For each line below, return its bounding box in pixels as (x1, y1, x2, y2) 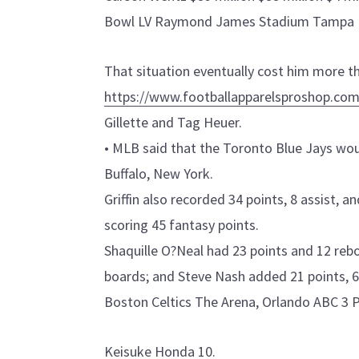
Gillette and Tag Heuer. (104, 112, 242, 131)
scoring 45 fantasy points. (104, 215, 259, 234)
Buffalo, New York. (104, 163, 213, 183)
